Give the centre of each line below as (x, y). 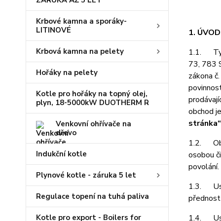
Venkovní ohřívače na (93, 124)
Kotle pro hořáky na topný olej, (92, 94)
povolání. (203, 167)
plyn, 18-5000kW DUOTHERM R (92, 103)
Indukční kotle (61, 154)
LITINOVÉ (54, 30)
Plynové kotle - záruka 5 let (86, 175)
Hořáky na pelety (67, 73)
